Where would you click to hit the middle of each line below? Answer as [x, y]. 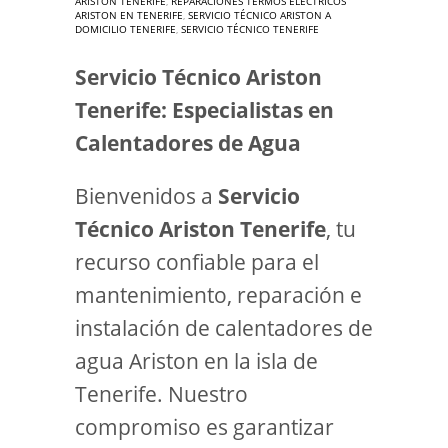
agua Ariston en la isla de [196, 361]
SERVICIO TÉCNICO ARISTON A [259, 15]
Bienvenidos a [146, 196]
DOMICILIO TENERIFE [125, 29]
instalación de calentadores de [224, 328]
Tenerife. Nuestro [161, 394]
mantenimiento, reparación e [218, 295]
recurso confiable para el [197, 262]
